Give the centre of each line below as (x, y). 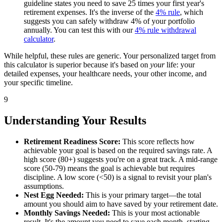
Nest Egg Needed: (54, 195)
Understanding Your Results (75, 121)
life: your (180, 65)
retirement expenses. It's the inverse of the (90, 12)
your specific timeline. (38, 83)
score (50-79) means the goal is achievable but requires (109, 168)
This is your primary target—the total (142, 195)
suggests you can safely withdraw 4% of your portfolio (109, 21)
